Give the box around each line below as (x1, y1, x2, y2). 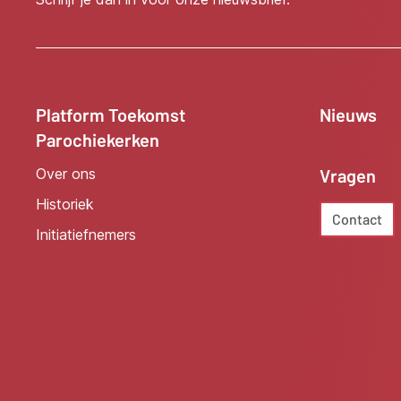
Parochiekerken (36, 129, 159, 150)
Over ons (36, 165, 96, 183)
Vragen (319, 165, 376, 186)
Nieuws (319, 104, 377, 125)
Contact (331, 210, 382, 227)
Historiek (36, 195, 94, 213)
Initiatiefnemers (36, 226, 136, 243)
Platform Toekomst (36, 104, 185, 125)
